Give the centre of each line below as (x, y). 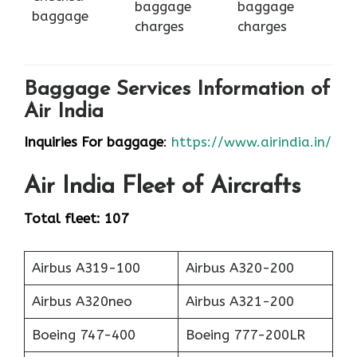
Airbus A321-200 (239, 301)
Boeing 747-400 (83, 334)
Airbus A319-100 (86, 267)
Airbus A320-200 (239, 267)
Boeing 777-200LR (245, 334)
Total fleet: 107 (76, 219)
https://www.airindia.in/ (251, 141)
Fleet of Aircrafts (208, 187)
